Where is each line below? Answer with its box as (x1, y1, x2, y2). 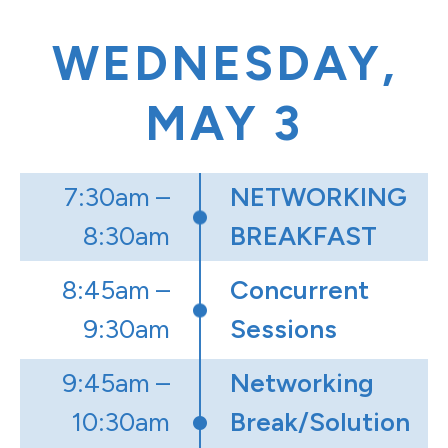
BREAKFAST (230, 220, 377, 253)
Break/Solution (230, 406, 410, 439)
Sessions (230, 313, 337, 346)
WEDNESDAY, (51, 34, 397, 93)
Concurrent (230, 274, 369, 307)
